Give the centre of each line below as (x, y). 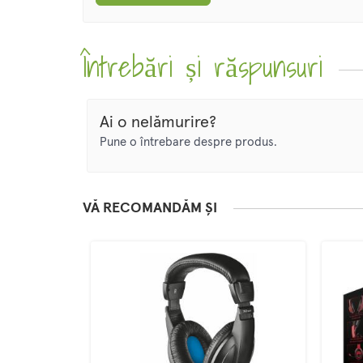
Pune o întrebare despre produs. (188, 143)
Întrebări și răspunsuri (203, 67)
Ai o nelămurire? (158, 123)
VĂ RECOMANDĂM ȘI (150, 209)
